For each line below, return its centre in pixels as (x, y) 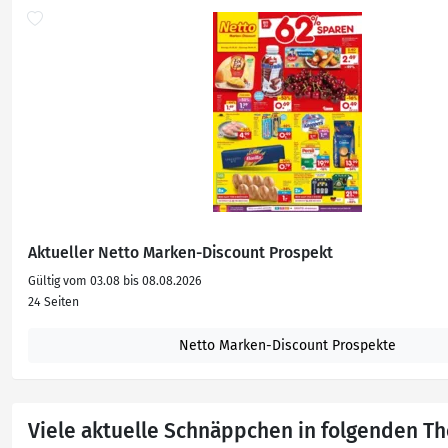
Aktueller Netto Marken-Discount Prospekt (180, 252)
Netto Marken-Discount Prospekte (287, 345)
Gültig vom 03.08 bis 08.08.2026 (115, 281)
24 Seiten (53, 302)
